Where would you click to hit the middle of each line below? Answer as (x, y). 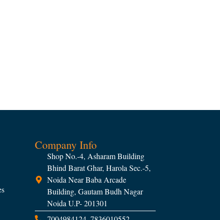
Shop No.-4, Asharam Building (96, 156)
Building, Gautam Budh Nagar (95, 192)
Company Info (66, 145)
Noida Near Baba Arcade (87, 180)
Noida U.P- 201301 (77, 203)
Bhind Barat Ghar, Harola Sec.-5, (99, 168)
